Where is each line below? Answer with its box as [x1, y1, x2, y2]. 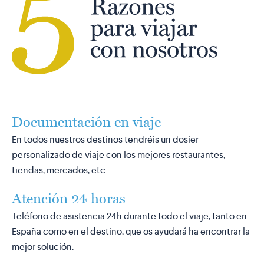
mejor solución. [12, 240, 74, 253]
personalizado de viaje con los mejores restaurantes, [12, 148, 225, 161]
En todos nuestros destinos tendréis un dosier [12, 133, 199, 146]
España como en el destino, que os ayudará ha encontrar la [12, 225, 250, 237]
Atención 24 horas [12, 189, 126, 207]
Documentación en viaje [12, 113, 161, 130]
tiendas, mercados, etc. [12, 163, 107, 176]
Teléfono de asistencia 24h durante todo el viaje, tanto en [12, 209, 247, 222]
